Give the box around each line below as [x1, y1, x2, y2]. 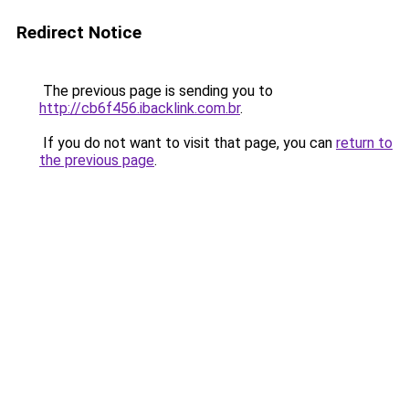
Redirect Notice [16, 22, 142, 43]
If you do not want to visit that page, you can [39, 134, 336, 152]
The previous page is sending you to [39, 82, 273, 100]
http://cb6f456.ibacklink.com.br [39, 100, 240, 117]
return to [336, 134, 393, 152]
